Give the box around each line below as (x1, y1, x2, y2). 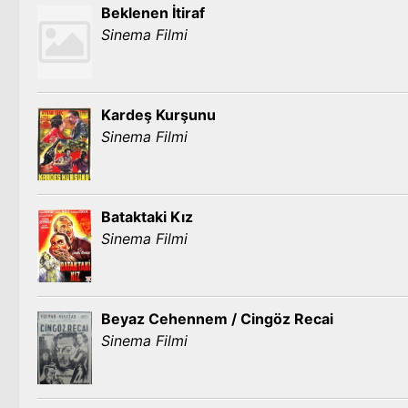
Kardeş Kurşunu (101, 106, 216, 124)
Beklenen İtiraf (101, 4, 205, 22)
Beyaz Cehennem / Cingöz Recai (101, 310, 333, 328)
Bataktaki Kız (101, 208, 193, 226)
